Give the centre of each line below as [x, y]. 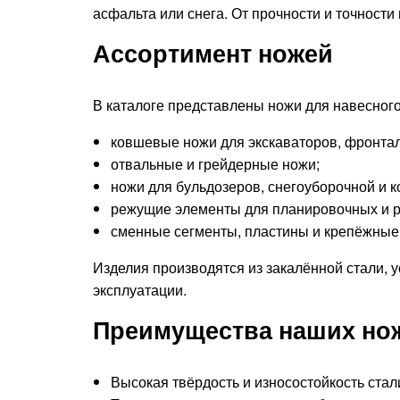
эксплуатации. [140, 290]
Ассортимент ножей [213, 53]
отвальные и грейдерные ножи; [215, 164]
